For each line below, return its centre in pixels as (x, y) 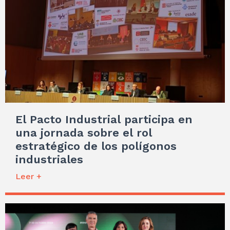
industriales (49, 159)
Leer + (28, 176)
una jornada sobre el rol (84, 132)
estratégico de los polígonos (96, 146)
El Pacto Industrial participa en (104, 119)
